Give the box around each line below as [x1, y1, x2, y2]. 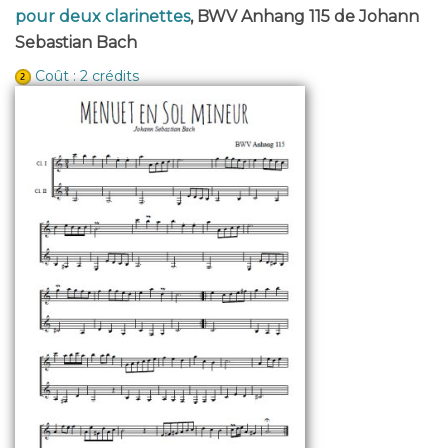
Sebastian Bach [15, 33, 137, 53]
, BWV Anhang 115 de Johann [190, 7, 419, 27]
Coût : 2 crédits [35, 67, 139, 86]
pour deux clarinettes [15, 7, 190, 27]
